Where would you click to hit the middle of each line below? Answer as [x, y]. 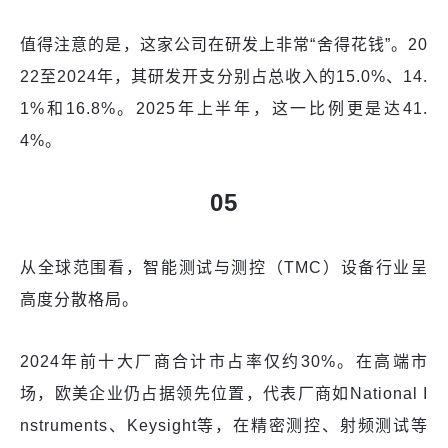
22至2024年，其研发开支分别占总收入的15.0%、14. [224, 77]
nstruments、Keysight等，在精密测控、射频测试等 [224, 426]
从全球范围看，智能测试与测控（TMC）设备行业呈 [224, 268]
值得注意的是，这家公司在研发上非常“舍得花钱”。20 [224, 45]
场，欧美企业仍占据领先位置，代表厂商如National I [224, 394]
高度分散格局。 [79, 300]
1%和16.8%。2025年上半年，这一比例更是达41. [224, 109]
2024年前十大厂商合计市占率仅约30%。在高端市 [224, 362]
